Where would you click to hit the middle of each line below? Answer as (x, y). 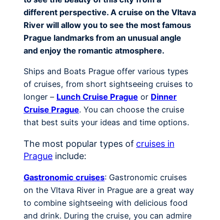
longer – (40, 97)
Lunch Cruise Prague (97, 97)
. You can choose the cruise (132, 110)
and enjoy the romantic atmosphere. (94, 50)
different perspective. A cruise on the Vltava (110, 12)
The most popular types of (80, 144)
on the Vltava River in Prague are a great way (109, 190)
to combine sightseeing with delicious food (106, 203)
